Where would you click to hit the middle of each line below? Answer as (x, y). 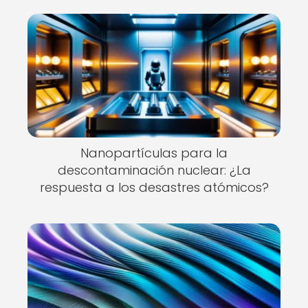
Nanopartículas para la (154, 153)
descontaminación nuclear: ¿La (154, 170)
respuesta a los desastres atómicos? (154, 187)
